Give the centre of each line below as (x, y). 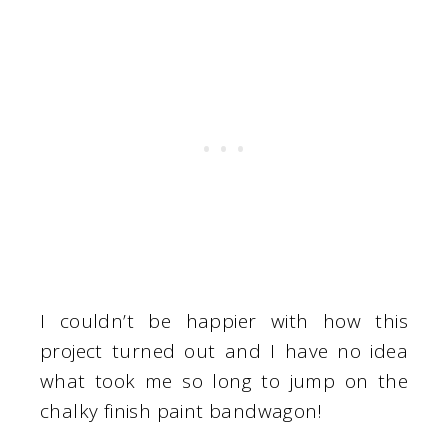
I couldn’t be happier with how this (224, 321)
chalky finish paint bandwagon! (181, 411)
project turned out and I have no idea (224, 351)
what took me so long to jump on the (224, 381)
